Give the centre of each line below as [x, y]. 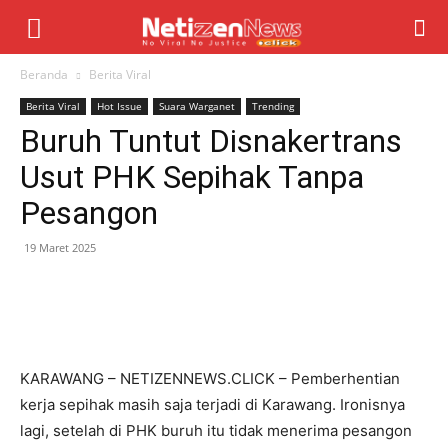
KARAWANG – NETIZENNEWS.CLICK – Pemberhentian [210, 378]
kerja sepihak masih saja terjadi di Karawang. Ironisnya [212, 404]
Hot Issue [119, 106]
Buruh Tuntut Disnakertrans [211, 141]
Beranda [44, 74]
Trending [273, 106]
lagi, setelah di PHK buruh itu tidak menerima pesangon [216, 430]
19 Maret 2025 [60, 247]
